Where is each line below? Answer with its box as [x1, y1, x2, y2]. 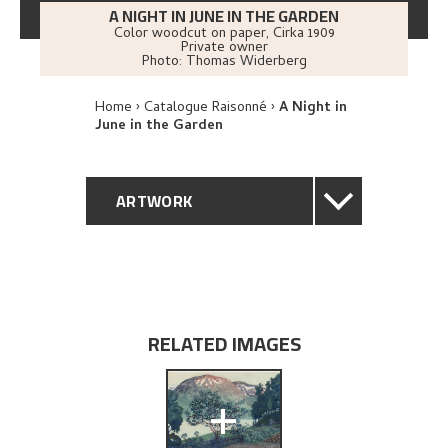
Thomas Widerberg [185, 51, 307, 74]
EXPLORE [116, 386, 185, 416]
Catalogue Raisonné [144, 97, 267, 120]
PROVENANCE [116, 336, 218, 366]
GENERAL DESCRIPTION [116, 236, 291, 266]
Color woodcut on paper [113, 23, 266, 46]
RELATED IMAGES [147, 324, 301, 362]
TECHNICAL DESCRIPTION [116, 286, 306, 316]
